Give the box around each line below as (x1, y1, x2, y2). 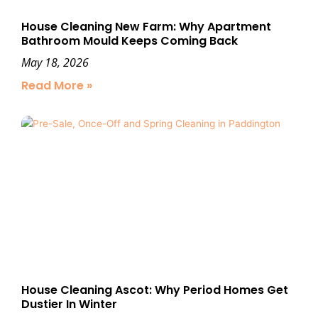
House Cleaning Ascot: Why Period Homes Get (21, 282, 288, 299)
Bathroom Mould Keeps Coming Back (21, 33, 238, 50)
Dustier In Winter (21, 296, 117, 313)
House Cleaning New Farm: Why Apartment (21, 18, 271, 35)
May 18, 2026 (21, 55, 89, 71)
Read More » (21, 77, 92, 94)
